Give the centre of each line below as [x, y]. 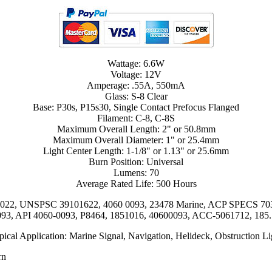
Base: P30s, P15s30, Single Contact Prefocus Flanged [136, 107]
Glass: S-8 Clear [136, 96]
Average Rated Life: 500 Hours [136, 183]
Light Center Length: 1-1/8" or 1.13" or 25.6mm [136, 151]
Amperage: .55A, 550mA [136, 85]
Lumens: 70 [136, 172]
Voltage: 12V [136, 74]
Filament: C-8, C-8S [136, 118]
